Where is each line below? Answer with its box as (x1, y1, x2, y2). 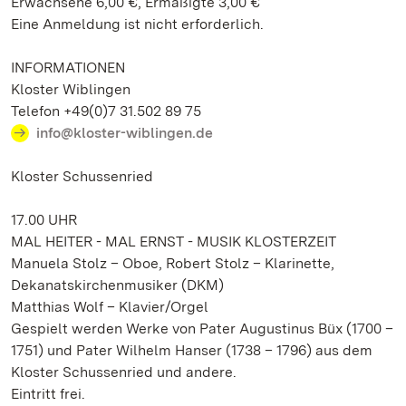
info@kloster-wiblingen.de (36, 124, 213, 141)
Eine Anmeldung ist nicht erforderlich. (11, 15, 264, 33)
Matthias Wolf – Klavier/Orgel (11, 298, 208, 315)
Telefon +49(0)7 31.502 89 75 (11, 102, 201, 120)
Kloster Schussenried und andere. (11, 363, 237, 381)
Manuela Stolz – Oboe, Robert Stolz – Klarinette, (11, 255, 334, 272)
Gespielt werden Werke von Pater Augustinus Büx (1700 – (11, 320, 393, 337)
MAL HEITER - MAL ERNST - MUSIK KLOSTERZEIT (11, 233, 336, 250)
